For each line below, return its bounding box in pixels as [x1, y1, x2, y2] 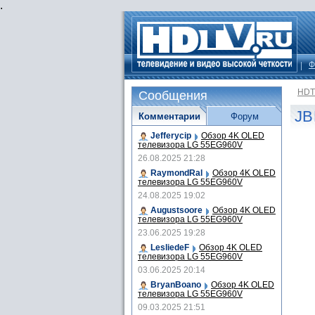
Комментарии [138, 111, 200, 122]
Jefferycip [150, 131, 191, 141]
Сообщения [139, 89, 207, 103]
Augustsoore [150, 205, 202, 215]
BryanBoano [150, 280, 201, 290]
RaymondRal [150, 168, 202, 178]
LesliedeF [150, 243, 189, 252]
